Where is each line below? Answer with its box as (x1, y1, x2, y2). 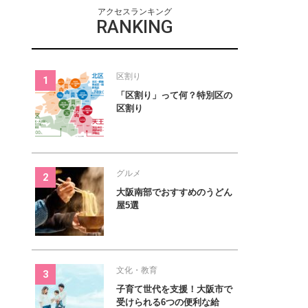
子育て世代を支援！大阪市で (116, 284, 232, 295)
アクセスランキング (98, 7, 172, 17)
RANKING (96, 16, 173, 38)
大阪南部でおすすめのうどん (116, 187, 232, 198)
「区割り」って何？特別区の (116, 90, 232, 101)
